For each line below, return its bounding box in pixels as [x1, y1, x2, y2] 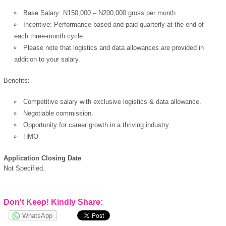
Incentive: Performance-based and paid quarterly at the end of [23, 21, 204, 29]
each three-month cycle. [14, 32, 85, 40]
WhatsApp [22, 212, 52, 220]
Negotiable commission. [23, 109, 94, 118]
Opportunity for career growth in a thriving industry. [23, 121, 171, 129]
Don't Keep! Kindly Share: [4, 197, 103, 206]
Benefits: [4, 77, 30, 85]
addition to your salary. [14, 55, 81, 64]
